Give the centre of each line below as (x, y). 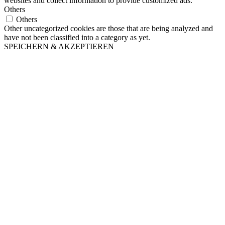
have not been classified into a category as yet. (77, 38)
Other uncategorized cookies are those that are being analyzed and (108, 29)
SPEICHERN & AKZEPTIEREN (59, 47)
